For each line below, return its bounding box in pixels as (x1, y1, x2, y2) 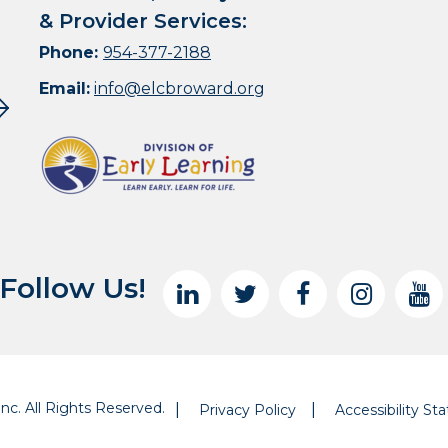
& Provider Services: (39, 8, 247, 33)
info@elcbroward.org (94, 78, 265, 98)
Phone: (39, 42, 103, 62)
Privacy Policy (199, 400, 296, 419)
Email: (39, 78, 90, 98)
